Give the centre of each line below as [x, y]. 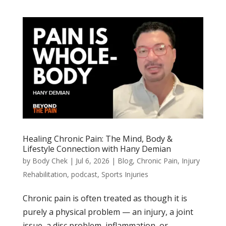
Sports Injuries [125, 175]
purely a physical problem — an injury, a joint [108, 212]
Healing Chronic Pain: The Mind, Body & [97, 139]
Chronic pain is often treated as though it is [105, 199]
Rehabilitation [45, 175]
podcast [84, 175]
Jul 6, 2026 [92, 161]
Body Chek [50, 161]
